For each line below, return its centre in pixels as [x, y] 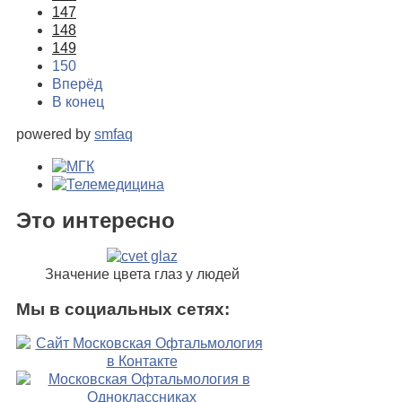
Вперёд [77, 84]
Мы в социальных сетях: [123, 309]
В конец [78, 102]
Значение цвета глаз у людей [142, 274]
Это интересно [96, 221]
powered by [55, 135]
